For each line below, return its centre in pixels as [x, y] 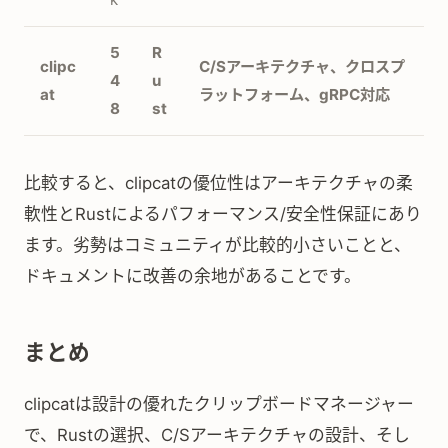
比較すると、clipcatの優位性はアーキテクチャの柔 [218, 183]
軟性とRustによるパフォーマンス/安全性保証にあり [223, 214]
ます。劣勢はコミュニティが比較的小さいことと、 [217, 245]
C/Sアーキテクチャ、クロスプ [302, 66]
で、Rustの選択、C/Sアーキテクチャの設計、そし [217, 435]
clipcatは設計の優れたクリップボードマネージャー [219, 404]
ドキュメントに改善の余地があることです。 [192, 276]
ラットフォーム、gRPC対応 [294, 94]
